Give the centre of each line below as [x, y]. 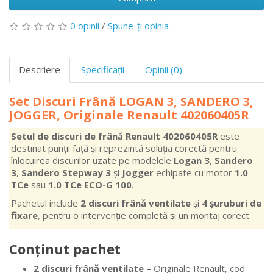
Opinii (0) [164, 70]
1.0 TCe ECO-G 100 [90, 185]
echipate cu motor [194, 173]
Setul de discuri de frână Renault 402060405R [114, 136]
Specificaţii [103, 70]
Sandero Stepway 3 [66, 173]
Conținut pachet [65, 249]
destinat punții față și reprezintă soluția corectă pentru [124, 148]
